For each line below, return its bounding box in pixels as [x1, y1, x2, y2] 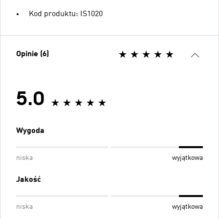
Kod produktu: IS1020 [29, 10, 103, 18]
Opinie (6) [16, 50, 49, 58]
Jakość [16, 175, 41, 184]
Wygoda [16, 127, 44, 135]
